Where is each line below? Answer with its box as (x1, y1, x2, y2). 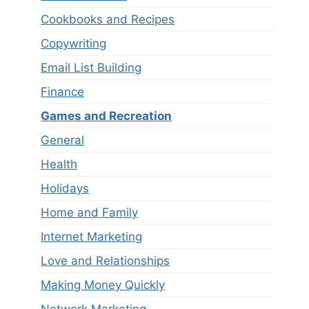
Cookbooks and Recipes (41, 12, 175, 26)
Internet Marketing (41, 229, 143, 243)
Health (41, 157, 78, 171)
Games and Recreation (41, 108, 172, 123)
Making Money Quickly (41, 277, 166, 292)
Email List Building (41, 60, 142, 74)
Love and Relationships (41, 253, 170, 268)
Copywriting (41, 36, 107, 50)
